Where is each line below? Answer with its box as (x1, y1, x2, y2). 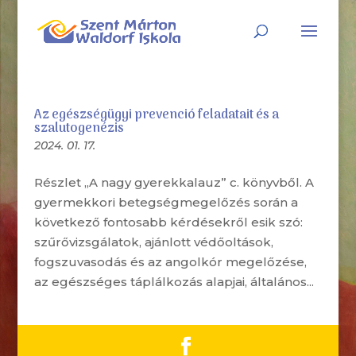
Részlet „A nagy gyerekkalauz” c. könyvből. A (33, 175, 314, 190)
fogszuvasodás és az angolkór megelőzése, (33, 254, 307, 269)
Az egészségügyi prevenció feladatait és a (33, 105, 279, 126)
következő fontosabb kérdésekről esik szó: (33, 215, 303, 230)
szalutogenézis (33, 118, 124, 139)
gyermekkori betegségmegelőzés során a (33, 195, 298, 210)
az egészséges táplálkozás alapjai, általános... (33, 274, 314, 289)
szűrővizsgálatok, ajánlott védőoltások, (33, 234, 273, 250)
